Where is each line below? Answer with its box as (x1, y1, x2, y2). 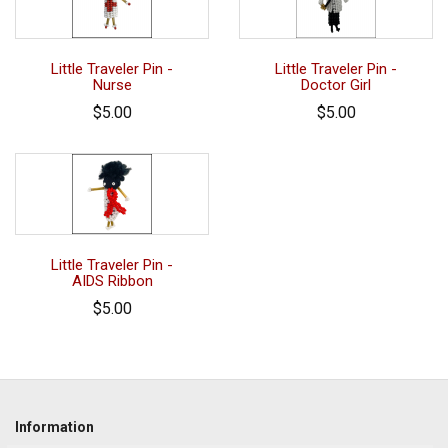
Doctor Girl (301, 76, 371, 95)
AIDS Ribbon (71, 272, 153, 291)
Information (15, 419, 94, 436)
